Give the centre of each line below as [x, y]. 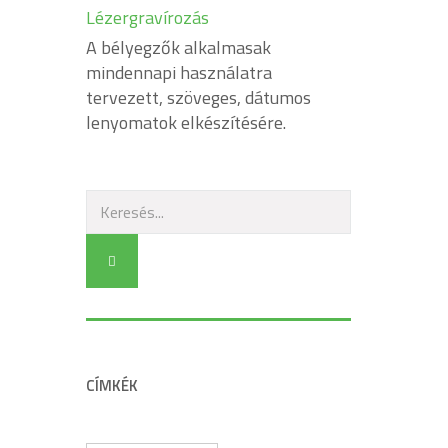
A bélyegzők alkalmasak [178, 47]
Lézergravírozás [147, 17]
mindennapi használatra [179, 72]
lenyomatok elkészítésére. [186, 122]
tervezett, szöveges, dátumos [198, 97]
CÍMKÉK [112, 385]
